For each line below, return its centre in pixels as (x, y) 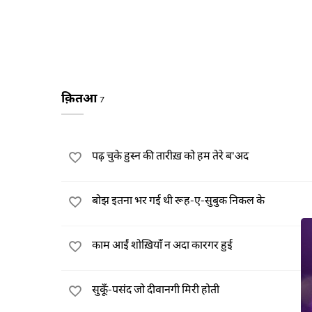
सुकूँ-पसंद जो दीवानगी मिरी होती (156, 289)
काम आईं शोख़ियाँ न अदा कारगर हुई (162, 244)
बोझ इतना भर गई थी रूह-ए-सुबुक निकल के (178, 200)
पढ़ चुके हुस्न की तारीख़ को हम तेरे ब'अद (170, 155)
